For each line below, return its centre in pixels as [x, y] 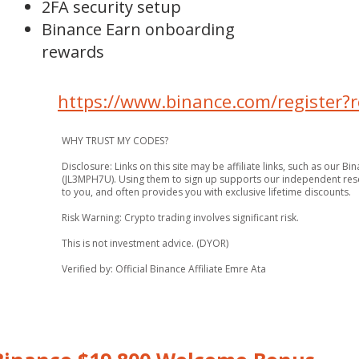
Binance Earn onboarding [138, 29]
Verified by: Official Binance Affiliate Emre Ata [164, 269]
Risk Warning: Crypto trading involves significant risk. [180, 218]
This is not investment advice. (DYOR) [145, 243]
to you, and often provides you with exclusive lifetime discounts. [206, 192]
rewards [73, 52]
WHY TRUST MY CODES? [115, 141]
